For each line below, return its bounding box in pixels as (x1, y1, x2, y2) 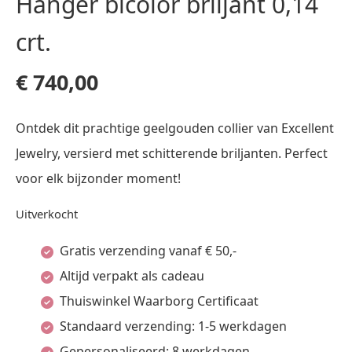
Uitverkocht (16, 206, 78, 222)
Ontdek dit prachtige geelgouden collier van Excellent (16, 119, 334, 137)
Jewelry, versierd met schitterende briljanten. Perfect (16, 145, 328, 162)
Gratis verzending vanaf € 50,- (60, 242, 236, 259)
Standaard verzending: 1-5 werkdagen (60, 317, 287, 335)
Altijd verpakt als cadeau (60, 267, 204, 284)
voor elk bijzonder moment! (16, 170, 181, 187)
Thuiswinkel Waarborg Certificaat (60, 292, 258, 310)
